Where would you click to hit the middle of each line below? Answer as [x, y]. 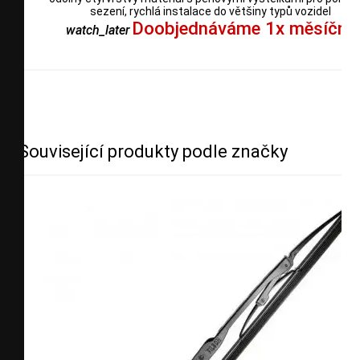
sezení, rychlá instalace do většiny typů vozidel [211, 11]
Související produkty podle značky [153, 151]
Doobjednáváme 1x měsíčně [243, 28]
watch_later [97, 30]
